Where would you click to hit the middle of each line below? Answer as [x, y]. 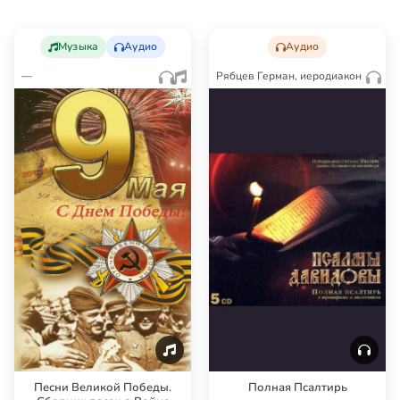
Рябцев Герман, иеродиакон [289, 75]
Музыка [79, 46]
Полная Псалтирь [297, 387]
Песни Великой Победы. [103, 387]
